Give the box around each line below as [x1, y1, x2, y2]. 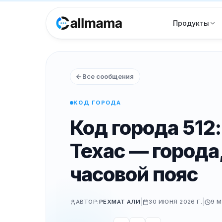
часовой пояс [70, 162, 198, 186]
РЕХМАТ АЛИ [99, 198, 141, 205]
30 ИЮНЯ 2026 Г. [149, 198, 203, 205]
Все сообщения [82, 72, 134, 80]
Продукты [173, 18, 209, 27]
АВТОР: [76, 198, 99, 205]
